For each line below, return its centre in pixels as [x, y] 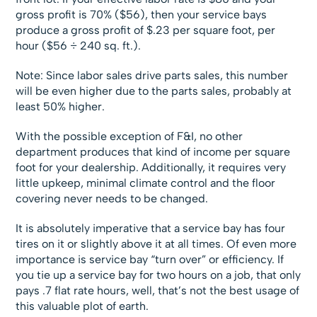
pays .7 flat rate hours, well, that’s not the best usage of [158, 291]
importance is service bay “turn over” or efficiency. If [150, 260]
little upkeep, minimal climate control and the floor [146, 183]
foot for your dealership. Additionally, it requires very [151, 168]
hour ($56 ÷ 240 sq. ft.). [79, 46]
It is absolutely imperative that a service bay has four [151, 229]
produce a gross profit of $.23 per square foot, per [146, 30]
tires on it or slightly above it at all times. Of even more [156, 244]
